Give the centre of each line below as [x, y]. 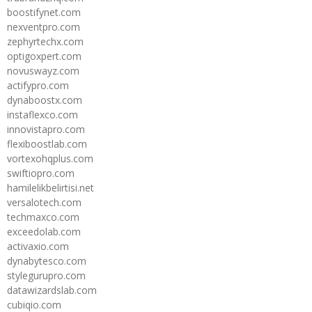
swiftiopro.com [41, 173]
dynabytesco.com [47, 260]
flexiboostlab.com [47, 143]
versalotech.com [44, 202]
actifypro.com [38, 85]
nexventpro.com [44, 26]
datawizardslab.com [52, 290]
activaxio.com [38, 246]
